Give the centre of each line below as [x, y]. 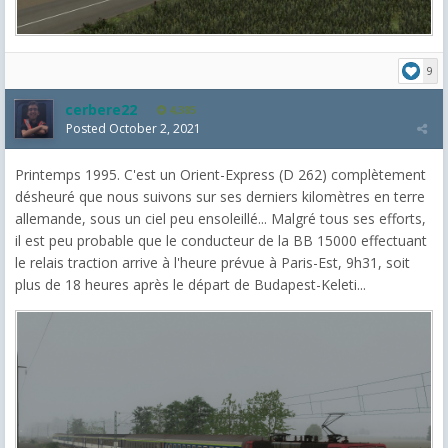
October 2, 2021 [155, 128]
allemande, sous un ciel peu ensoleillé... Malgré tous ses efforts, [220, 218]
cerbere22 [101, 109]
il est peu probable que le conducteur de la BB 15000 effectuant [221, 240]
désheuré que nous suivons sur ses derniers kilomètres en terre [220, 196]
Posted [87, 128]
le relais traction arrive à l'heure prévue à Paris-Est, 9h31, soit [212, 262]
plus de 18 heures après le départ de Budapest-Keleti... [190, 284]
